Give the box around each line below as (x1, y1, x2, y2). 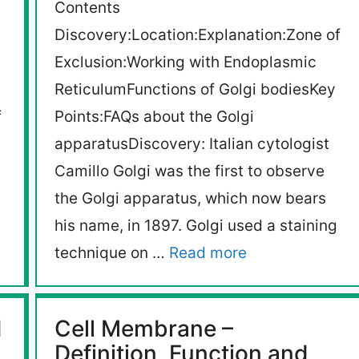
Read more (169, 244, 247, 263)
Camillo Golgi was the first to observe (54, 162, 325, 181)
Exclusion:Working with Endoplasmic (54, 53, 317, 72)
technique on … (54, 244, 169, 263)
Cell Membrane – (54, 315, 233, 343)
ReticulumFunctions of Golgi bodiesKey (54, 80, 336, 99)
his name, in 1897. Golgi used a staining (54, 216, 337, 236)
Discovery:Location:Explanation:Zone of (54, 26, 341, 45)
